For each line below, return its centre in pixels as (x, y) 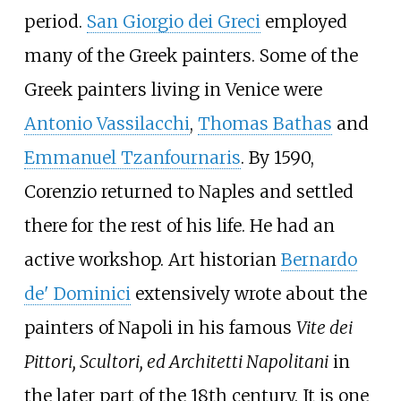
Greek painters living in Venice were (173, 89)
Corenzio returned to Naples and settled (188, 191)
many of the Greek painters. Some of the (191, 55)
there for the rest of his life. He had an (179, 225)
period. (55, 21)
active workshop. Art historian (152, 259)
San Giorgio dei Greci (173, 21)
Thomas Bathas (264, 123)
